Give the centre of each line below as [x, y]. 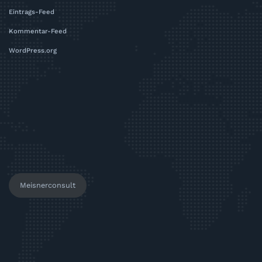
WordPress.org [33, 50]
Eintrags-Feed [32, 12]
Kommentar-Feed [38, 31]
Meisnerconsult [47, 185]
